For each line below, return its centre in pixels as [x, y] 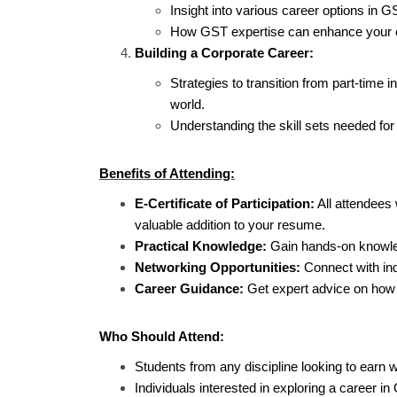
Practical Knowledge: [201, 246]
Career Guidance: [189, 288]
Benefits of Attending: [167, 173]
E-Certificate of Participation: [225, 203]
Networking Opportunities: [218, 267]
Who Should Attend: [162, 336]
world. [187, 104]
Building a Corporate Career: [224, 53]
